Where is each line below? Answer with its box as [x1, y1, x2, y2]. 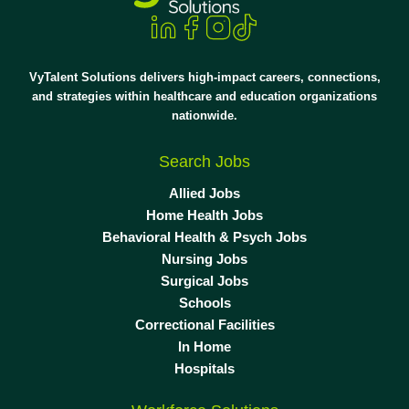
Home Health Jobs [146, 206, 263, 223]
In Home [178, 338, 231, 354]
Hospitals [174, 360, 235, 376]
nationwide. [172, 109, 237, 123]
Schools [178, 294, 231, 310]
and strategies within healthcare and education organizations [32, 89, 377, 104]
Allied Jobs [169, 184, 240, 201]
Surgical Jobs [161, 272, 248, 288]
